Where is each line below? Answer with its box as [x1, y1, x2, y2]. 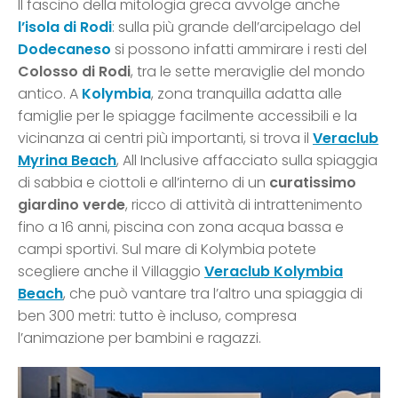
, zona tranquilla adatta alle [151, 84, 342, 105]
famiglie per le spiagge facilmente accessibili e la [18, 106, 357, 127]
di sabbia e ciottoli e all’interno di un [18, 172, 266, 194]
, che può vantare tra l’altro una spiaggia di [63, 283, 362, 305]
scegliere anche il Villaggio [18, 261, 204, 283]
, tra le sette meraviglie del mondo [131, 61, 365, 83]
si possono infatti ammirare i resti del [115, 39, 367, 60]
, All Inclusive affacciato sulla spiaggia [116, 150, 378, 171]
